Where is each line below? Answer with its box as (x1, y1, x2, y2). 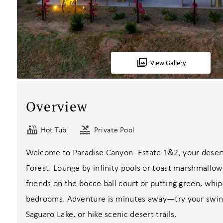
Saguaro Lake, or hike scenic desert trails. (25, 209, 177, 220)
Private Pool (94, 124, 135, 134)
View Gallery (150, 58, 186, 68)
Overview (25, 98, 88, 115)
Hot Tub (40, 124, 67, 134)
